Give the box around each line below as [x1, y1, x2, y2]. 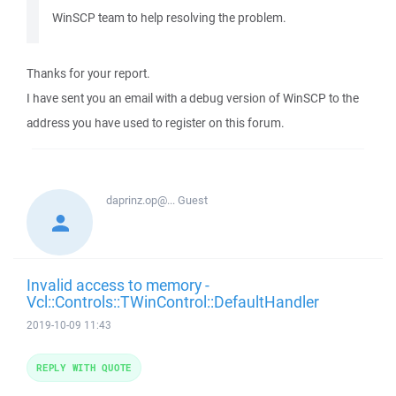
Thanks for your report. [27, 65, 150, 81]
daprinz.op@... [106, 193, 178, 208]
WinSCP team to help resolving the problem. [52, 10, 286, 26]
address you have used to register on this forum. [27, 115, 285, 131]
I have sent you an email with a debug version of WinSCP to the [27, 90, 359, 106]
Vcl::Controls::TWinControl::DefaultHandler [27, 291, 319, 312]
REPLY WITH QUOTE [36, 361, 132, 374]
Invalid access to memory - [27, 274, 209, 295]
